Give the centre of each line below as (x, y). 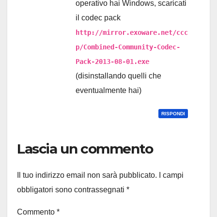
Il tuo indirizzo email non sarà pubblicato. (87, 175)
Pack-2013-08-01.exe (112, 61)
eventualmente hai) (108, 90)
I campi (171, 175)
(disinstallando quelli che (118, 76)
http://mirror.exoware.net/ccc (132, 32)
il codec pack (98, 17)
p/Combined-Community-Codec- (128, 47)
